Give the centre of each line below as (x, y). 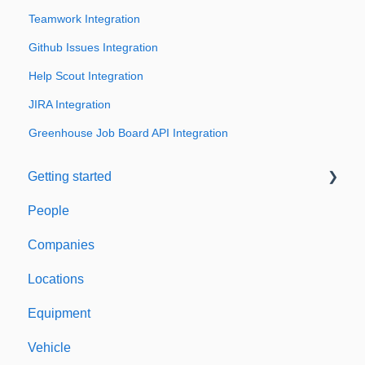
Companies (61, 244)
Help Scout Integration (86, 76)
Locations (56, 279)
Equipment (59, 313)
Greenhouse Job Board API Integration (129, 133)
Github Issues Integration (94, 48)
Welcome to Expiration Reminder (141, 210)
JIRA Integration (70, 105)
